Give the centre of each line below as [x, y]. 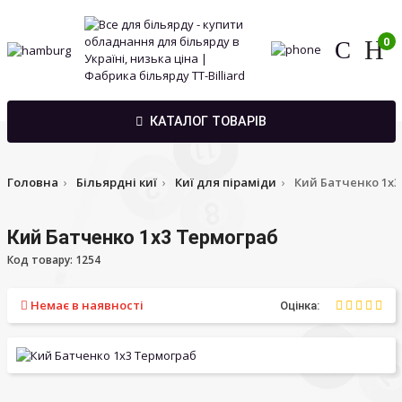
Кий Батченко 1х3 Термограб [142, 237]
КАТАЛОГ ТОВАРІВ [208, 122]
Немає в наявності [85, 305]
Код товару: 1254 [53, 259]
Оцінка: [299, 305]
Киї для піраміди [225, 182]
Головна [32, 182]
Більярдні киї [116, 182]
